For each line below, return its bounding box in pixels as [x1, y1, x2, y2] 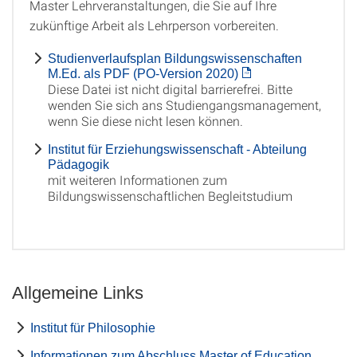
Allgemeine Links [12, 283, 143, 303]
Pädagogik [48, 158, 109, 171]
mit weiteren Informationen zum [48, 171, 227, 188]
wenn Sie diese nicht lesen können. [48, 112, 243, 129]
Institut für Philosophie [30, 321, 155, 335]
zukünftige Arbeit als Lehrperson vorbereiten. [29, 17, 279, 33]
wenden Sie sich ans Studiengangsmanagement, [48, 96, 321, 113]
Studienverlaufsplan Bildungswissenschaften [48, 52, 302, 65]
